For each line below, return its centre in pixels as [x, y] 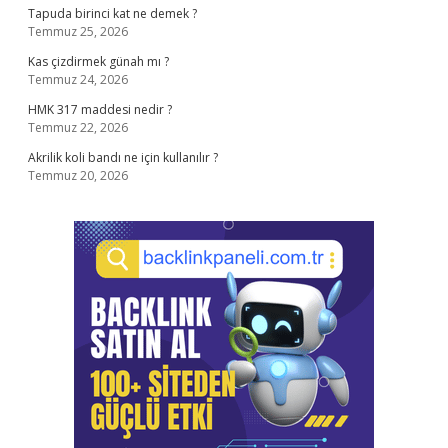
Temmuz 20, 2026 [78, 175]
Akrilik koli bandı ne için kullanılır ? [123, 157]
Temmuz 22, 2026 [78, 127]
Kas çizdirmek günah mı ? [98, 61]
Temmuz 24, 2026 [78, 79]
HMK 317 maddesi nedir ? [100, 109]
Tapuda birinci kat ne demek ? [112, 13]
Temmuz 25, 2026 [78, 31]
